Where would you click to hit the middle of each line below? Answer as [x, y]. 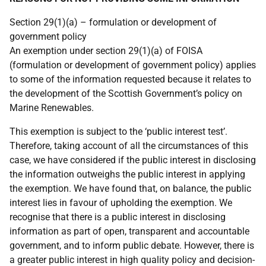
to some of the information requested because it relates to [130, 79]
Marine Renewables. [52, 108]
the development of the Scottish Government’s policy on [126, 94]
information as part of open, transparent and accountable [129, 231]
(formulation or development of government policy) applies [133, 65]
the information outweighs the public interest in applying [127, 174]
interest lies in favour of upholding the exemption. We [121, 203]
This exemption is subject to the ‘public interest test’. [118, 132]
